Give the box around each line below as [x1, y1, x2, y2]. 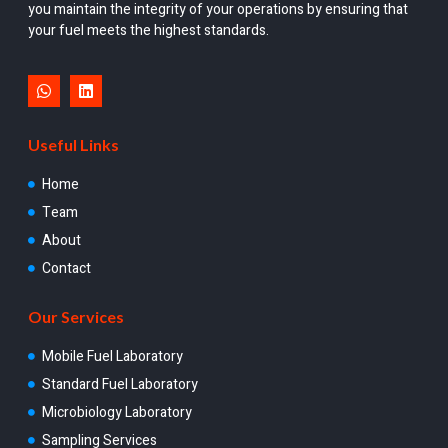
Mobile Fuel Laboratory [41, 346, 183, 368]
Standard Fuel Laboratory [41, 374, 198, 396]
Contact [41, 258, 91, 280]
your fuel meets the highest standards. [28, 19, 269, 41]
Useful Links [28, 135, 119, 155]
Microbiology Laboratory [41, 402, 192, 424]
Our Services [28, 307, 124, 327]
